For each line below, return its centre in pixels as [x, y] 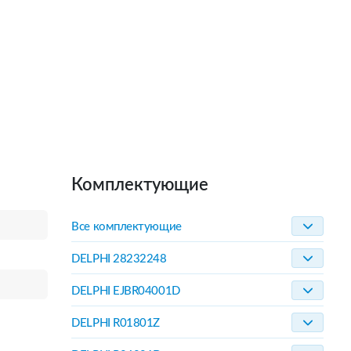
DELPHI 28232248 [119, 259]
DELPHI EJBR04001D [126, 291]
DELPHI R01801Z [116, 323]
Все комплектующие [127, 227]
